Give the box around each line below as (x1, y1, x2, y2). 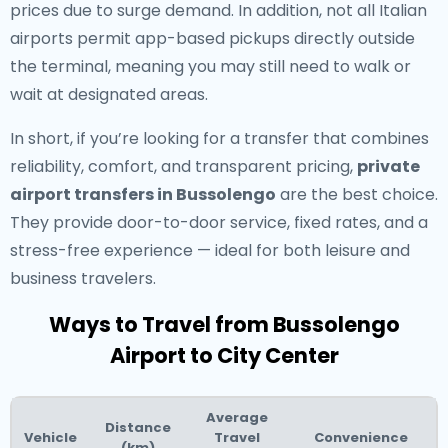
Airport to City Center (109, 341, 339, 370)
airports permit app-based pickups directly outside (10, 27, 415, 50)
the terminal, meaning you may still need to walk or (10, 55, 411, 78)
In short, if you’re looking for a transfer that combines (10, 127, 429, 150)
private (357, 155, 420, 178)
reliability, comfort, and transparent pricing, (10, 155, 357, 178)
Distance (104, 418, 171, 437)
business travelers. (10, 267, 156, 290)
